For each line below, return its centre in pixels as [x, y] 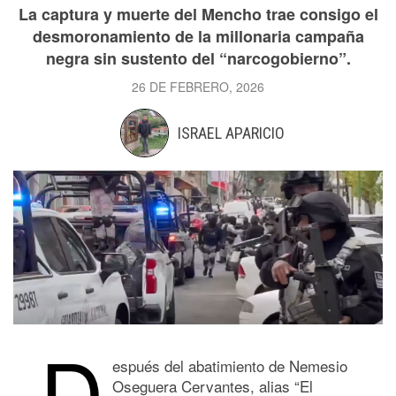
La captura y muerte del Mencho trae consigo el [198, 14]
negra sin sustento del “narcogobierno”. [198, 58]
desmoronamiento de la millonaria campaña [198, 36]
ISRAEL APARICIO [231, 133]
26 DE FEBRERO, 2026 [198, 87]
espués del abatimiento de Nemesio [230, 365]
